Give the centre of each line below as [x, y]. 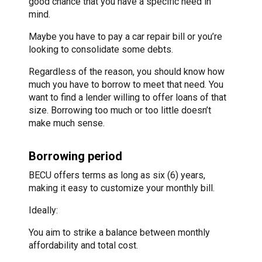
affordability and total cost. [83, 246]
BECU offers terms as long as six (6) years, [117, 175]
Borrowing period [75, 156]
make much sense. [67, 123]
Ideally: [43, 211]
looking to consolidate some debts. [101, 50]
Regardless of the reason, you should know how [127, 72]
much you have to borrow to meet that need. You [126, 85]
